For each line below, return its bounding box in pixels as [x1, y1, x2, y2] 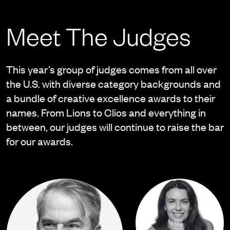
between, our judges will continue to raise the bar [6, 120, 224, 134]
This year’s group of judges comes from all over [6, 62, 217, 76]
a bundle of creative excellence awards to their [6, 91, 215, 105]
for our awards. [6, 134, 73, 148]
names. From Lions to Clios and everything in [6, 105, 206, 120]
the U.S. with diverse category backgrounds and [6, 76, 221, 91]
